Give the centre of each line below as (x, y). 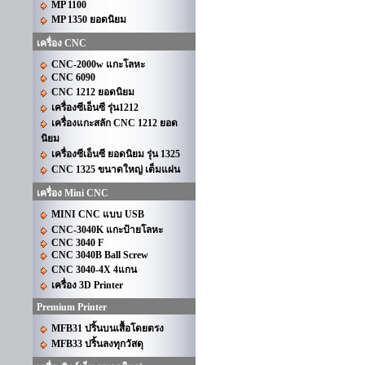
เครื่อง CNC (62, 43)
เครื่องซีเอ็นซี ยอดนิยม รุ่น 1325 (116, 154)
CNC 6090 (73, 77)
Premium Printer (72, 307)
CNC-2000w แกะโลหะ (98, 64)
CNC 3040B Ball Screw (100, 255)
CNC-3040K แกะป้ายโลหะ (107, 230)
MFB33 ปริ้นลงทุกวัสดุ (97, 344)
